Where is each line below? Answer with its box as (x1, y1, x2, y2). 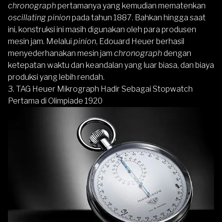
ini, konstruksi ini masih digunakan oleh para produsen (8, 24, 196, 34)
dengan (162, 48, 191, 58)
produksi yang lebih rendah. (8, 72, 105, 82)
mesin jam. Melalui (8, 36, 73, 46)
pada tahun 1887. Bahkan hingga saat (72, 12, 206, 22)
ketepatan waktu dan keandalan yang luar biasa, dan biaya (8, 60, 214, 70)
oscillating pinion (8, 12, 72, 22)
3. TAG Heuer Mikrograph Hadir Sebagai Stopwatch (8, 84, 193, 94)
